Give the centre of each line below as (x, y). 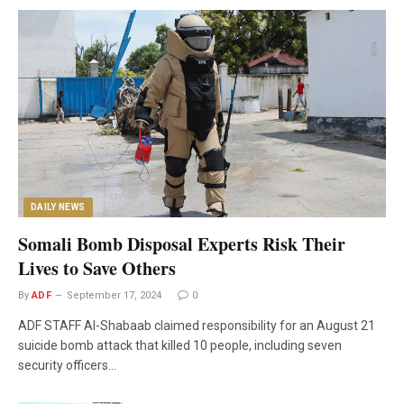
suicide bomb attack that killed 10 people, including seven (180, 345)
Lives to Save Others (97, 268)
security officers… (67, 365)
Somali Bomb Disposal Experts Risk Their (182, 243)
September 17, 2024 (115, 295)
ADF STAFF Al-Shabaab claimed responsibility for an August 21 (197, 325)
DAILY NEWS (58, 207)
